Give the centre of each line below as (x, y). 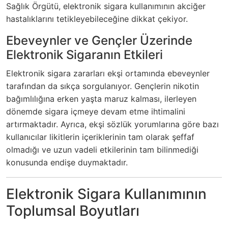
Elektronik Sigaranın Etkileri (84, 55)
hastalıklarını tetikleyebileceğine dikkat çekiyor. (97, 19)
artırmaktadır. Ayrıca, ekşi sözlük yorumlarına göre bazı (112, 124)
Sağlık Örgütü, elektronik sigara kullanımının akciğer (106, 6)
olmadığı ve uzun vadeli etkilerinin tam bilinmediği (102, 150)
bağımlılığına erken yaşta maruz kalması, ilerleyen (101, 99)
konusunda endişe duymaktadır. (67, 163)
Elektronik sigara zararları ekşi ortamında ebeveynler (108, 74)
